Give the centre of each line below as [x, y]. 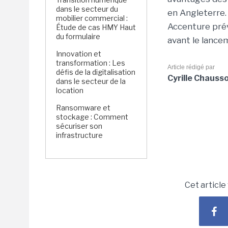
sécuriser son [79, 126]
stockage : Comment [92, 117]
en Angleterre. [197, 13]
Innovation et [79, 54]
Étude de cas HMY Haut [96, 27]
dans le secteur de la [91, 81]
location [70, 90]
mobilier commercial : [92, 18]
